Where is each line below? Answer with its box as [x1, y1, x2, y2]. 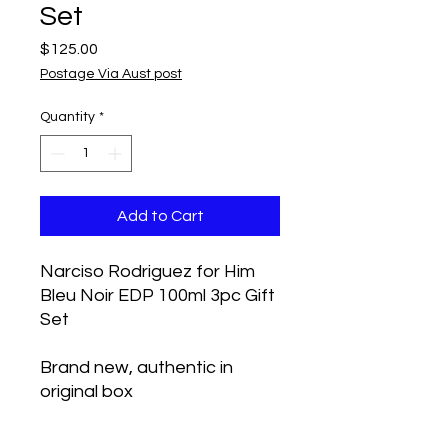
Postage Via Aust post [40, 67, 182, 81]
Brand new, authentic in [40, 358, 233, 377]
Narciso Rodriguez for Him [40, 262, 255, 281]
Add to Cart [116, 208, 204, 224]
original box [40, 382, 133, 401]
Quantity [40, 110, 95, 124]
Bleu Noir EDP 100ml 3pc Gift [40, 286, 275, 305]
